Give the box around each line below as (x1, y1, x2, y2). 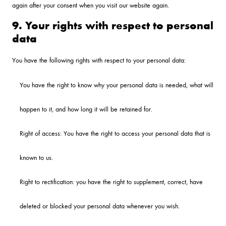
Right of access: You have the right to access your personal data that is (20, 128, 210, 138)
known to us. (20, 152, 53, 162)
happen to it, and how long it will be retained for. (20, 103, 152, 114)
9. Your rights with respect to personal (12, 17, 213, 32)
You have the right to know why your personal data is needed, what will (20, 79, 213, 89)
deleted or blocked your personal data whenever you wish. (20, 200, 180, 210)
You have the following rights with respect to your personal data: (12, 54, 186, 65)
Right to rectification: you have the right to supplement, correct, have (20, 176, 203, 186)
